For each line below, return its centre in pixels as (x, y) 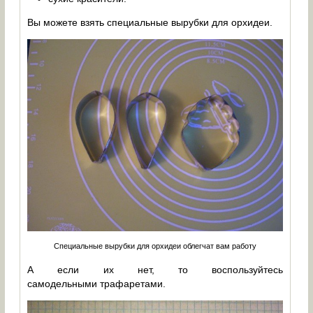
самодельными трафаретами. (97, 284)
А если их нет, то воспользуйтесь (155, 270)
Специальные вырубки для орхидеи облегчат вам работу (155, 246)
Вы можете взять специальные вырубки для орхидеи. (150, 23)
